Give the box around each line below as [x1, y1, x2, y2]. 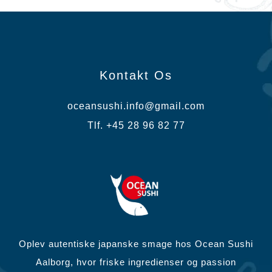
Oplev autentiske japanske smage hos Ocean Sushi [19, 239, 253, 249]
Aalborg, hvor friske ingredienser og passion [36, 257, 236, 267]
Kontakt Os [100, 69, 172, 82]
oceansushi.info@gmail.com [67, 101, 205, 111]
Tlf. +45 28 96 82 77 [87, 120, 185, 131]
